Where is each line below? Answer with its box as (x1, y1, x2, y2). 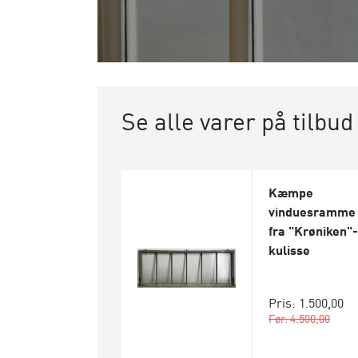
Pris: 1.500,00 (268, 292, 344, 312)
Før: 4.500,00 (268, 310, 330, 326)
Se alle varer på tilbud (121, 103, 353, 137)
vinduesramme (268, 201, 356, 221)
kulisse (268, 240, 310, 259)
